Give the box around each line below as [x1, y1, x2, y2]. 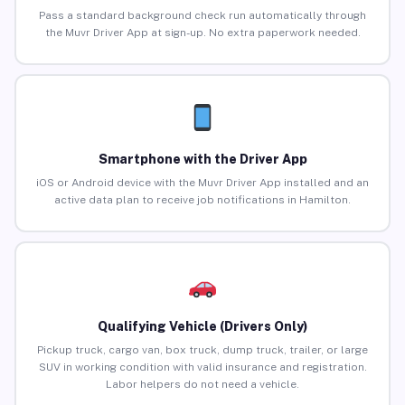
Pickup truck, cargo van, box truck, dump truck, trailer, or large [37, 344, 368, 357]
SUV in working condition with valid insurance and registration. [38, 361, 367, 374]
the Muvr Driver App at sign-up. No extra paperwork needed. [44, 26, 361, 40]
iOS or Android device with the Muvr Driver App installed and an [36, 176, 369, 190]
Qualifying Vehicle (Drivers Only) [98, 319, 307, 334]
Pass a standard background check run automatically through [39, 9, 366, 23]
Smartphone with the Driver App [98, 152, 307, 167]
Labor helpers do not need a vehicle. [106, 378, 299, 391]
